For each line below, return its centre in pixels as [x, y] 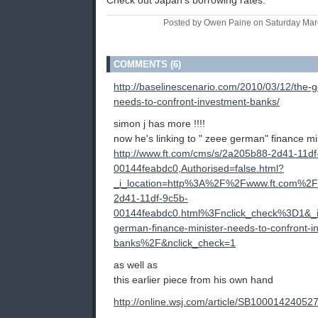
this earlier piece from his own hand [193, 280]
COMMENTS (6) [147, 65]
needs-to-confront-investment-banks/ [197, 102]
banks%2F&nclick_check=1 [175, 243]
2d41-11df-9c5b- [151, 198]
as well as [136, 265]
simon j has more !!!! [159, 124]
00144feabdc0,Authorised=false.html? [199, 169]
